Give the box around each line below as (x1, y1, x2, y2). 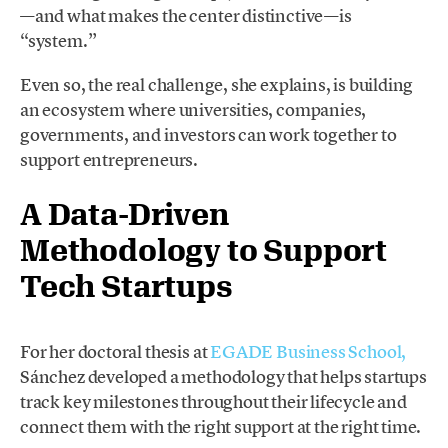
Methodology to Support (20, 232, 388, 268)
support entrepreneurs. (20, 148, 199, 172)
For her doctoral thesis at (20, 340, 211, 364)
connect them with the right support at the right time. (20, 415, 422, 439)
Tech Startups (20, 268, 233, 304)
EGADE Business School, (210, 340, 407, 364)
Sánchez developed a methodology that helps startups (20, 365, 427, 389)
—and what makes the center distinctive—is (20, 4, 352, 28)
